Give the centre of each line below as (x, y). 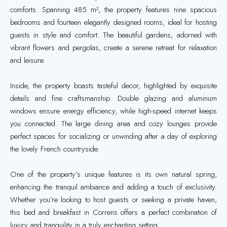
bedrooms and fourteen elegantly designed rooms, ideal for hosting (113, 22)
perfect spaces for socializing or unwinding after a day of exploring (113, 136)
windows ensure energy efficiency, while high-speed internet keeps (113, 111)
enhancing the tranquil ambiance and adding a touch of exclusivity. (113, 187)
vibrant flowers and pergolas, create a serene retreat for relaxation (113, 48)
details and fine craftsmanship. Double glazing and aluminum (113, 98)
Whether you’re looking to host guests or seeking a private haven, (113, 200)
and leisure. (28, 60)
